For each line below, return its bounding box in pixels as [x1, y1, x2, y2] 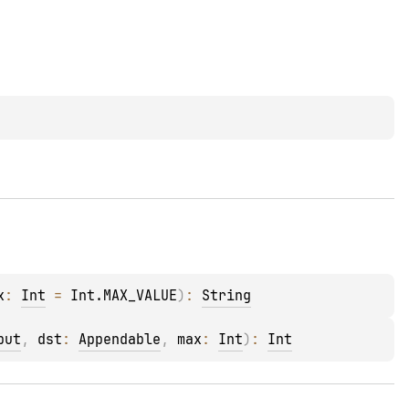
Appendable [79, 330, 162, 350]
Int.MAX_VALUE [70, 287, 178, 306]
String [202, 287, 252, 306]
